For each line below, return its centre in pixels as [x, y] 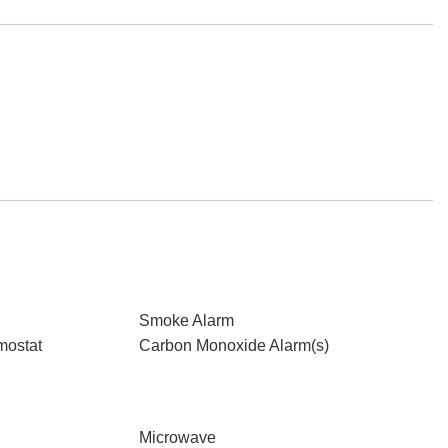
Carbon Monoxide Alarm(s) [233, 345]
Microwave [177, 437]
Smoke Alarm [186, 320]
